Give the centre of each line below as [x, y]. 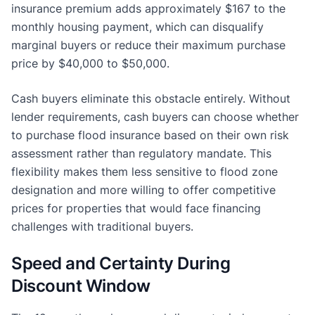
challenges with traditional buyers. [102, 226]
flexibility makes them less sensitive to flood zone [144, 171]
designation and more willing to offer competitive [143, 189]
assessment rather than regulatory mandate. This [141, 153]
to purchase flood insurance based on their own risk [150, 135]
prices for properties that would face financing [136, 208]
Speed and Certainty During [121, 263]
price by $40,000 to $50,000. [90, 63]
